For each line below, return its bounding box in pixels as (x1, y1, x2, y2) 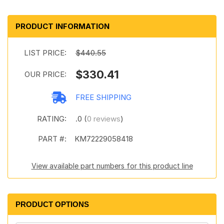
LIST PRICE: (24, 48, 66, 57)
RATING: (37, 114, 66, 123)
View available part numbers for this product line (31, 161, 193, 170)
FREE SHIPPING (75, 92, 131, 102)
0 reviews (87, 114, 120, 123)
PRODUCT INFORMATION (15, 21, 109, 31)
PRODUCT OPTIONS (15, 200, 89, 208)
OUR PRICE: (24, 69, 66, 79)
